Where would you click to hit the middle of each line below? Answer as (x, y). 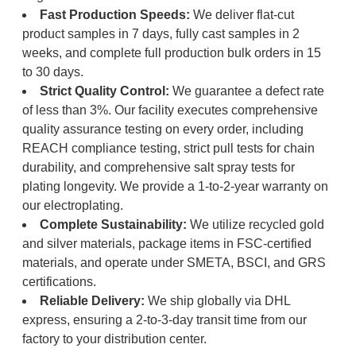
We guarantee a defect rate (246, 91)
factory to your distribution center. (114, 339)
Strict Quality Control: (104, 91)
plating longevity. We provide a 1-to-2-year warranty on (175, 187)
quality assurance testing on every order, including (163, 130)
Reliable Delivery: (92, 301)
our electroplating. (72, 206)
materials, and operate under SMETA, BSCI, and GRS (174, 263)
